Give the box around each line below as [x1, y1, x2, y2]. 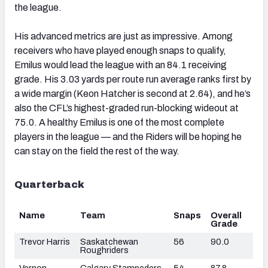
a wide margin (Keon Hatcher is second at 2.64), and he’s [14, 88, 251, 99]
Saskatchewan [80, 236, 138, 246]
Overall [211, 210, 242, 220]
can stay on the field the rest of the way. [14, 145, 179, 156]
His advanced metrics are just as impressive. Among [14, 31, 233, 41]
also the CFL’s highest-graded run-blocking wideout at [14, 102, 239, 113]
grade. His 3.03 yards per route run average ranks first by [14, 74, 251, 84]
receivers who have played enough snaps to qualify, [14, 45, 226, 56]
